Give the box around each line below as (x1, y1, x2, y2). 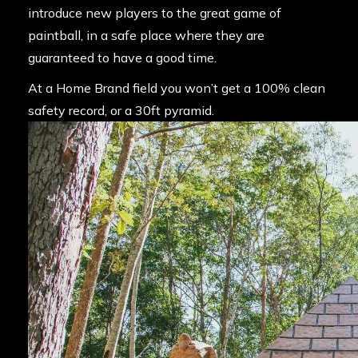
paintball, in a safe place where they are (28, 27, 265, 44)
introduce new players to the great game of (28, 5, 281, 22)
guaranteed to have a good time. (28, 50, 217, 66)
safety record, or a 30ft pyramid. (28, 102, 214, 119)
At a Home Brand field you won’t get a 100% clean (28, 80, 325, 97)
